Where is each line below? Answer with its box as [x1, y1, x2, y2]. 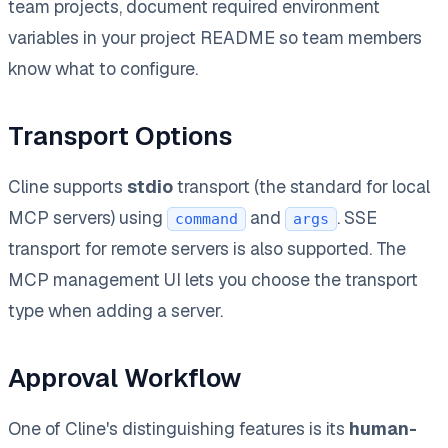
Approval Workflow [8, 360, 241, 395]
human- [349, 416, 417, 440]
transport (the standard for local [173, 174, 430, 198]
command [175, 209, 238, 228]
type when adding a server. [8, 298, 223, 322]
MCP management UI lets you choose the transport [8, 267, 418, 291]
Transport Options [8, 118, 232, 153]
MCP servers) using [8, 205, 167, 229]
